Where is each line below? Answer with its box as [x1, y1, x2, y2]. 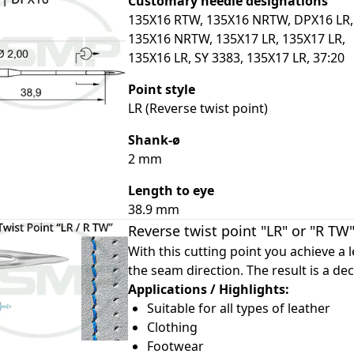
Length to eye [127, 182, 214, 200]
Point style [127, 81, 195, 99]
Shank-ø [127, 131, 180, 149]
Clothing [146, 318, 198, 337]
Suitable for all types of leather [146, 299, 330, 318]
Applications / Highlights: [127, 281, 289, 299]
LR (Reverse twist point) [127, 100, 268, 118]
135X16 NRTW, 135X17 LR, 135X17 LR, [127, 30, 345, 48]
